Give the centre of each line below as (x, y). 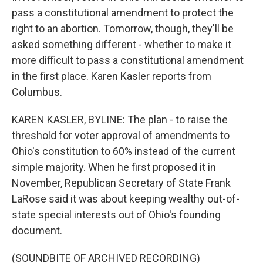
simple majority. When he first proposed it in (114, 167)
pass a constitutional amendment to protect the (123, 13)
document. (37, 230)
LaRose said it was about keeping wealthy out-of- (126, 199)
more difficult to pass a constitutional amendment (128, 60)
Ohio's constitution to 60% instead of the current (124, 151)
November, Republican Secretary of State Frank (121, 183)
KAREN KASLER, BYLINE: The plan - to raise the (120, 119)
